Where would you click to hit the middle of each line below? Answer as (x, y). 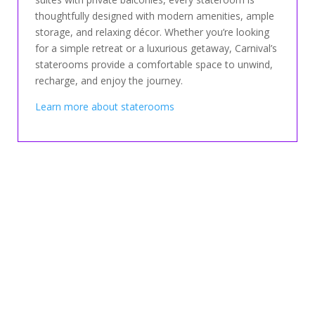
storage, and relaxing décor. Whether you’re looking (152, 32)
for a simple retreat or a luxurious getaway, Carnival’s (156, 48)
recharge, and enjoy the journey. (109, 80)
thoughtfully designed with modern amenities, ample (154, 15)
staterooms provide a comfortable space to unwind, (154, 64)
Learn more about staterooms (104, 106)
